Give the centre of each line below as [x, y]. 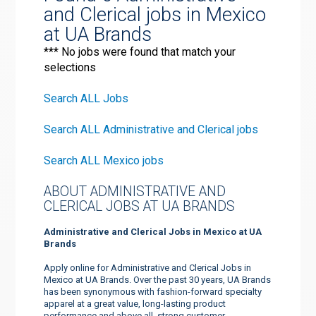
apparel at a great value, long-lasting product [135, 303]
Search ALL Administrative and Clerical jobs [151, 129]
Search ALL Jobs [86, 98]
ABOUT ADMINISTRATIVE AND [135, 191]
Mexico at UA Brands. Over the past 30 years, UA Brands [158, 279]
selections [70, 67]
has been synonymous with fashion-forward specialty [153, 291]
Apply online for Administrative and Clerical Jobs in [148, 267]
